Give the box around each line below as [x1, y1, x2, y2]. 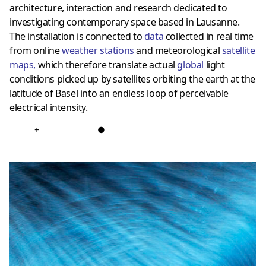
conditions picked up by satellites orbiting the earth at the [9, 72, 256, 86]
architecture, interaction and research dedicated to [9, 1, 227, 15]
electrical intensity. [9, 101, 88, 115]
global [177, 58, 204, 72]
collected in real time [163, 30, 254, 43]
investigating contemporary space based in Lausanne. [9, 15, 240, 29]
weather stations [62, 44, 134, 58]
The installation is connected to [9, 30, 144, 43]
